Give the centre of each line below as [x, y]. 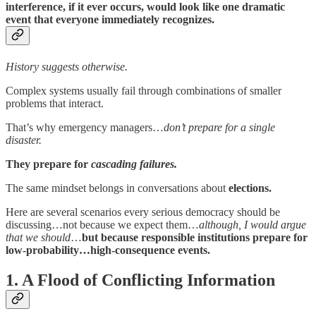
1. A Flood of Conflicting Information [140, 280]
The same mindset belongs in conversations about [117, 188]
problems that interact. [55, 103]
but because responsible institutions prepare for [195, 237]
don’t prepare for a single [219, 127]
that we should [38, 237]
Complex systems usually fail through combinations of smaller [144, 90]
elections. [250, 188]
